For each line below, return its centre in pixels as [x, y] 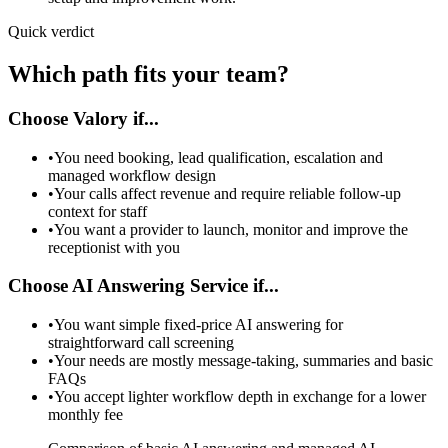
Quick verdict [51, 31]
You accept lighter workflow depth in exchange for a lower [240, 396]
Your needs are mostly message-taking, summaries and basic [243, 360]
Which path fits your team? [148, 73]
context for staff [97, 211]
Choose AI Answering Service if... [143, 286]
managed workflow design [132, 175]
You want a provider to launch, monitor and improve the [231, 229]
